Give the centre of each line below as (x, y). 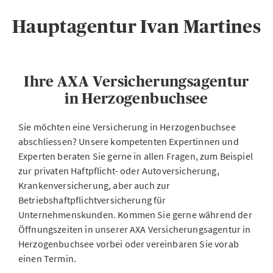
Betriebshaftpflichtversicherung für (92, 200)
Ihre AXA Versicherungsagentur (136, 81)
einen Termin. (48, 258)
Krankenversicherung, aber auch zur (94, 185)
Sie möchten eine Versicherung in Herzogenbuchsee (127, 127)
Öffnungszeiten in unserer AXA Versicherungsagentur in (135, 229)
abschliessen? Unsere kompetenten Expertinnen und (129, 141)
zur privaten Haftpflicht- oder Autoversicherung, (119, 171)
